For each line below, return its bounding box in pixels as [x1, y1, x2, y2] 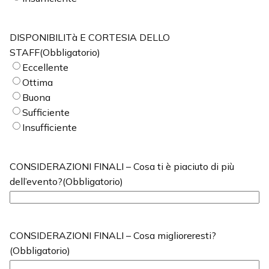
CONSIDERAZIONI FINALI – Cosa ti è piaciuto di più [10, 160, 234, 173]
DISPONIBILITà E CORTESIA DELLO [10, 31, 170, 44]
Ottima [22, 76, 53, 89]
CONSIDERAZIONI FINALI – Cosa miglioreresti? [10, 229, 216, 242]
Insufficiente [22, 121, 77, 134]
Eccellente [22, 61, 68, 74]
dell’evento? [10, 175, 62, 188]
